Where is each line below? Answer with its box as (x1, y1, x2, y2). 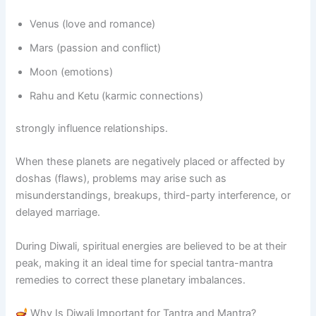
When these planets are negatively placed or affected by (16, 155, 286, 169)
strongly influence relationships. (16, 121, 169, 135)
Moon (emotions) (30, 66, 114, 79)
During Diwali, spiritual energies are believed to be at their (16, 239, 287, 253)
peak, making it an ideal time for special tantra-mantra (16, 256, 274, 269)
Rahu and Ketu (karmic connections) (30, 90, 204, 103)
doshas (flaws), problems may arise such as (16, 172, 227, 186)
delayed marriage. (16, 206, 101, 219)
